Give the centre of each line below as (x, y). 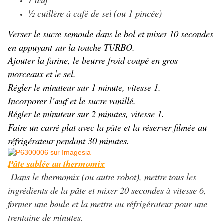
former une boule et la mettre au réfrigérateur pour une (108, 204)
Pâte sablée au (35, 164)
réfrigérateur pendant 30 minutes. (69, 141)
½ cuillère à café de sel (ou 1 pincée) (95, 13)
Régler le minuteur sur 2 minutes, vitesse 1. (86, 114)
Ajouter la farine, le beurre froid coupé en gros (93, 60)
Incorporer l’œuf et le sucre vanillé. (72, 101)
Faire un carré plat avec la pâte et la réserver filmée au (107, 127)
